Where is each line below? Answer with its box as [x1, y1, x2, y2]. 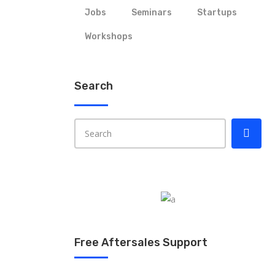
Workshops [85, 31, 133, 42]
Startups [197, 7, 237, 18]
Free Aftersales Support [74, 236, 207, 249]
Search [74, 79, 113, 93]
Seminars [131, 7, 172, 18]
